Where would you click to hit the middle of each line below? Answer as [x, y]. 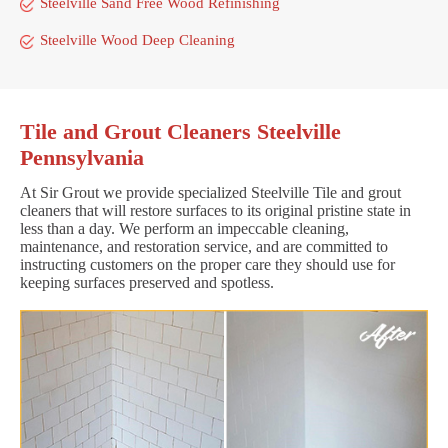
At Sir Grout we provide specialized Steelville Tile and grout [210, 192]
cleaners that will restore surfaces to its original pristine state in [215, 210]
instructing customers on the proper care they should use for [207, 264]
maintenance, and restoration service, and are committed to [204, 246]
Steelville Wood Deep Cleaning [137, 39]
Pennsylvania [82, 157]
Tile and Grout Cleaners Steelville [180, 131]
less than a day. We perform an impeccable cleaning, [184, 228]
